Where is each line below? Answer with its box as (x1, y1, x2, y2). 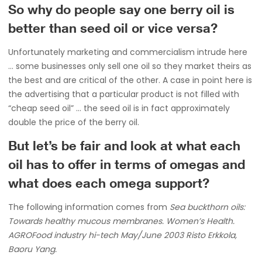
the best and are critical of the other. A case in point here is (8, 74, 252, 86)
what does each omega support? (8, 178, 209, 191)
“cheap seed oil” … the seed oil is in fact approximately (8, 102, 230, 114)
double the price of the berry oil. (8, 116, 139, 128)
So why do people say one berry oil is (8, 5, 235, 18)
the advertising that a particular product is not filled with (8, 88, 239, 100)
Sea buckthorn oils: (170, 201, 245, 213)
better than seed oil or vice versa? (8, 23, 218, 36)
